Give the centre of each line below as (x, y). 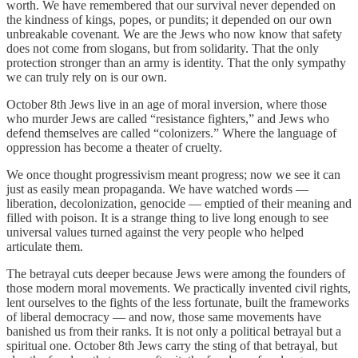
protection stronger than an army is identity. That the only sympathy (176, 63)
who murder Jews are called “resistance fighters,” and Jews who (168, 119)
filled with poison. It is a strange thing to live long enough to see (167, 218)
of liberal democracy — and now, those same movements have (164, 317)
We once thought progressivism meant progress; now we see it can (173, 175)
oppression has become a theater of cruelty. (114, 148)
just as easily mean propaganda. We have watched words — (157, 189)
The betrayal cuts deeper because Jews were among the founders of (176, 274)
